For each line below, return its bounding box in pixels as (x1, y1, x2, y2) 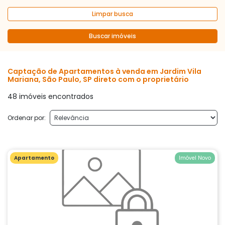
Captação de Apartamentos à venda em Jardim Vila (8, 66, 201, 76)
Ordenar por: (8, 113, 46, 122)
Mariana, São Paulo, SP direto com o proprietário (8, 74, 189, 84)
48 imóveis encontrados (8, 91, 93, 101)
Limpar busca (92, 10, 133, 18)
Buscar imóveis (89, 32, 136, 40)
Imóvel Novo (179, 154, 211, 162)
